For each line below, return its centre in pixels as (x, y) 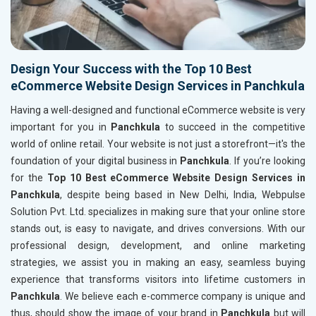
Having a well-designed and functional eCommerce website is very (158, 110)
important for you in (61, 127)
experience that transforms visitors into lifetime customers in (158, 280)
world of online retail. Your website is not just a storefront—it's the (158, 144)
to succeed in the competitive (235, 127)
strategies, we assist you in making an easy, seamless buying (158, 263)
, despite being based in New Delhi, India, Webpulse (183, 195)
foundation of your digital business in (96, 161)
